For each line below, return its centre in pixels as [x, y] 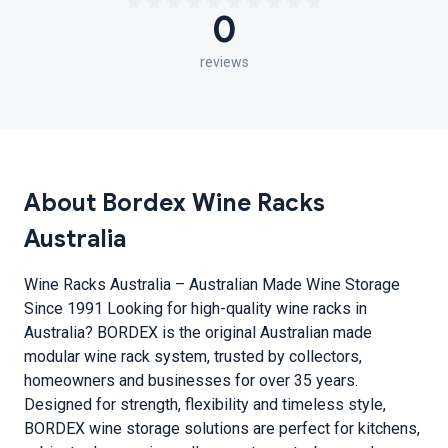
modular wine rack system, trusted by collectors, [193, 356]
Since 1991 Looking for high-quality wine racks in [195, 308]
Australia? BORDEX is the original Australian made [198, 332]
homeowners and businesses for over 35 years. [191, 380]
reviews [224, 62]
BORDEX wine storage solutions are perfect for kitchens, [222, 428]
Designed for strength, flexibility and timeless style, [205, 404]
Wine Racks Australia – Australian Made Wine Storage [212, 284]
